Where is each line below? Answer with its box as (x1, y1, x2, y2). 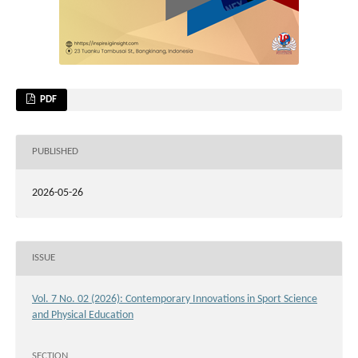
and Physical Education (32, 308, 133, 321)
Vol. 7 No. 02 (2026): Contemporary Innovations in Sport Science (32, 292, 317, 305)
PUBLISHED (32, 146, 78, 157)
